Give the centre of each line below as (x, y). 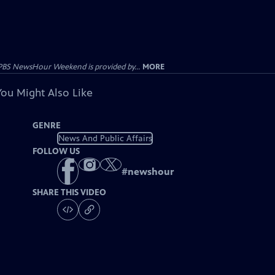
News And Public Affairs (105, 138)
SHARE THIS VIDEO (70, 193)
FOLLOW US (56, 151)
